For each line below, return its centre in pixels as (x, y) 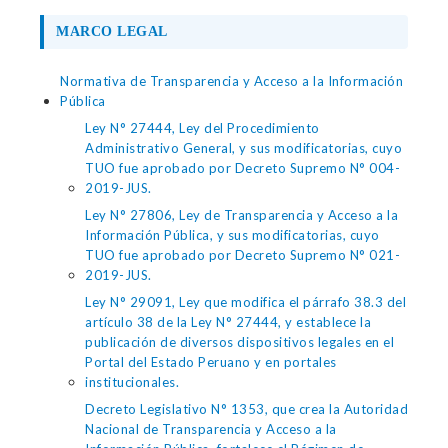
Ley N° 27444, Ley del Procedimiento (202, 128)
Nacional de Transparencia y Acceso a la (211, 429)
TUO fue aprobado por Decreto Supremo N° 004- (242, 168)
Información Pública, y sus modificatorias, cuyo (232, 235)
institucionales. (132, 382)
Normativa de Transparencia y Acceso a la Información (231, 81)
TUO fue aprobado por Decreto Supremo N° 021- (242, 255)
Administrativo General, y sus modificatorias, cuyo (243, 148)
